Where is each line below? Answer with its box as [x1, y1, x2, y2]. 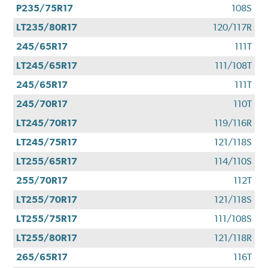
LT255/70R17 [16, 193, 78, 205]
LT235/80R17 [16, 21, 78, 33]
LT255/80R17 [16, 232, 78, 243]
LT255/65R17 [16, 155, 78, 167]
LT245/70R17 [16, 117, 78, 129]
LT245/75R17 [16, 136, 78, 148]
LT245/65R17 [16, 59, 78, 71]
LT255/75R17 [16, 212, 78, 224]
